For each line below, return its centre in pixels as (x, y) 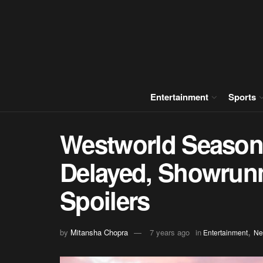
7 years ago (170, 232)
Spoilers (105, 200)
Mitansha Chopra (99, 232)
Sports (242, 97)
